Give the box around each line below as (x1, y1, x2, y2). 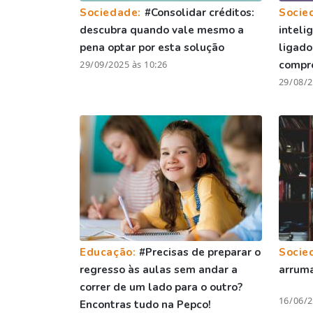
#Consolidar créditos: (144, 5, 254, 20)
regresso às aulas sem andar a (80, 262, 238, 277)
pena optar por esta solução (80, 40, 224, 54)
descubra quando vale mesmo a (80, 22, 244, 37)
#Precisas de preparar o (139, 245, 261, 259)
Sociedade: (80, 5, 145, 20)
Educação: (80, 245, 140, 259)
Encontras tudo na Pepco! (80, 297, 211, 312)
